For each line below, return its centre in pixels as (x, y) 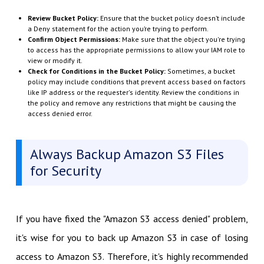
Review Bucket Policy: (63, 18)
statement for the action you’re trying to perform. (129, 28)
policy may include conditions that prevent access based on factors (136, 81)
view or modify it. (55, 60)
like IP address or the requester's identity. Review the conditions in (133, 92)
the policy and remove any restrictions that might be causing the (132, 103)
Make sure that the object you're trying (182, 39)
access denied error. (60, 113)
